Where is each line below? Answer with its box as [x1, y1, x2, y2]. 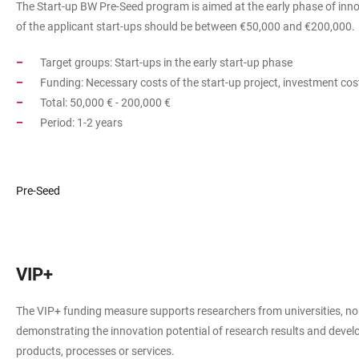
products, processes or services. [16, 345, 175, 357]
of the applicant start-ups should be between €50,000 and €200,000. [16, 20, 355, 33]
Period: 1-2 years [40, 116, 123, 129]
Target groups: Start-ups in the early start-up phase [40, 56, 292, 69]
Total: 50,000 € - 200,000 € [40, 96, 171, 109]
